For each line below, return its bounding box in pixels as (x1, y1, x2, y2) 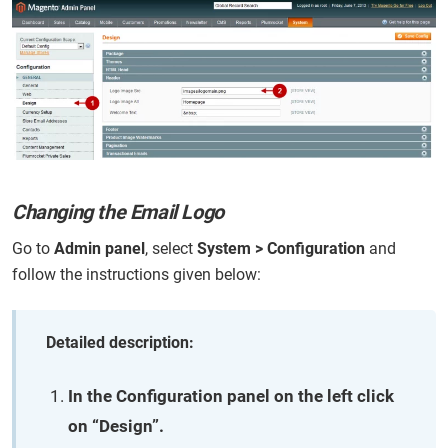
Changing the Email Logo (12, 200, 224, 225)
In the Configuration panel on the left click (68, 386, 394, 407)
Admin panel (54, 239, 145, 259)
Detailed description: (46, 333, 194, 353)
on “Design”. (68, 416, 164, 437)
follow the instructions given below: (12, 265, 261, 285)
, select (145, 239, 197, 259)
